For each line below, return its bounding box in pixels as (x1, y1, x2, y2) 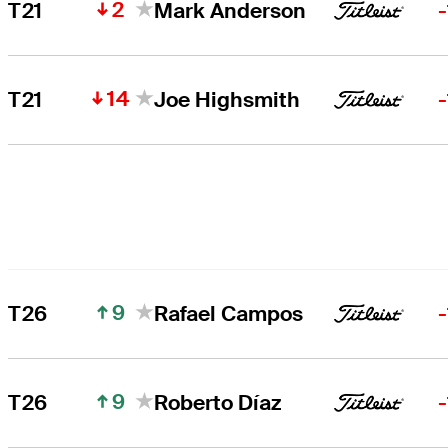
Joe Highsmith (154, 85, 301, 113)
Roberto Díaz (154, 388, 282, 416)
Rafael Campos (154, 299, 304, 327)
